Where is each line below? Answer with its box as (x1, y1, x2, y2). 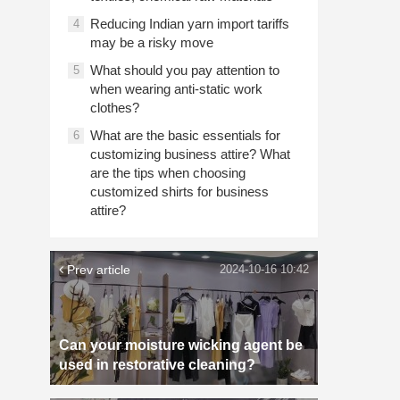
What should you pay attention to (90, 62, 279, 78)
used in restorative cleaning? (59, 357, 255, 372)
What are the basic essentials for (90, 128, 280, 143)
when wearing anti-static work (90, 81, 262, 96)
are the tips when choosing (90, 165, 246, 180)
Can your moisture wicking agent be (59, 337, 303, 353)
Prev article (63, 262, 130, 277)
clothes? (90, 100, 139, 115)
